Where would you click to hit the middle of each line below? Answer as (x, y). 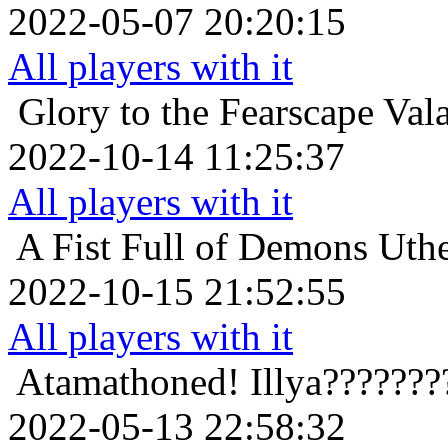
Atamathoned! (128, 382)
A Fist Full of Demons (192, 247)
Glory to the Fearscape (196, 112)
